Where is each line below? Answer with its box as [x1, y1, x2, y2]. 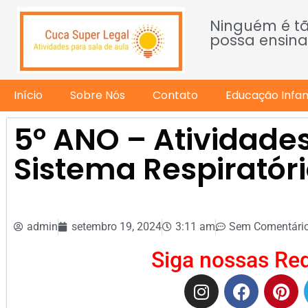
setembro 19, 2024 [71, 220, 162, 233]
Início [14, 87, 43, 103]
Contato [153, 87, 198, 103]
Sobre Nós [70, 87, 125, 103]
